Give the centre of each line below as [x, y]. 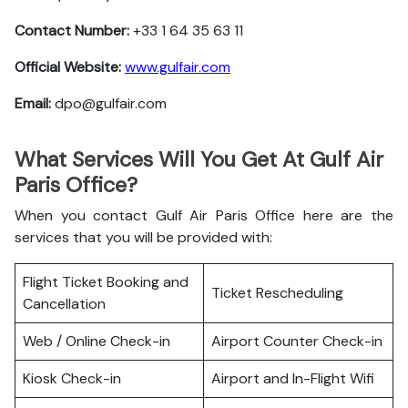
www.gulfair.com [178, 67]
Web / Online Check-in [97, 341]
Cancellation [64, 304]
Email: [35, 103]
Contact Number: [74, 31]
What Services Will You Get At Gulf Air [199, 159]
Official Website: [70, 67]
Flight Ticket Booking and [106, 282]
